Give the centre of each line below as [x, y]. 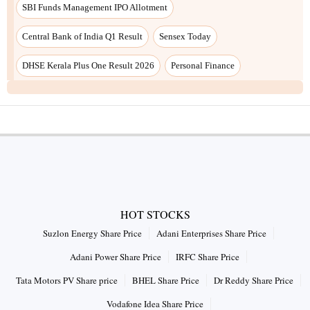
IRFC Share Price [208, 256]
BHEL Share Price [166, 280]
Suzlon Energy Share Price [92, 233]
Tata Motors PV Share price [67, 280]
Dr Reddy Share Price [254, 280]
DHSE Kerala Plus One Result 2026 [88, 65]
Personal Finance [203, 65]
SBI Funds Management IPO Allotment [95, 7]
